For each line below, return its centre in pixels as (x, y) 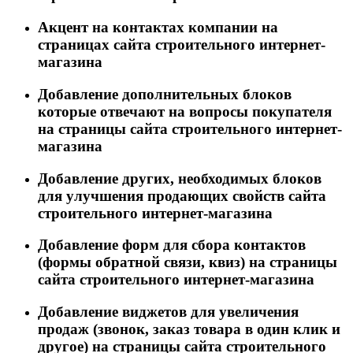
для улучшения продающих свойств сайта (182, 195)
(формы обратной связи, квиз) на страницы (188, 262)
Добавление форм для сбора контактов (172, 245)
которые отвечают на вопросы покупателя (185, 111)
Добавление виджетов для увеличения (168, 312)
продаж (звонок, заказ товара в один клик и (189, 329)
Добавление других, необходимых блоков (180, 178)
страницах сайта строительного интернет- (182, 45)
